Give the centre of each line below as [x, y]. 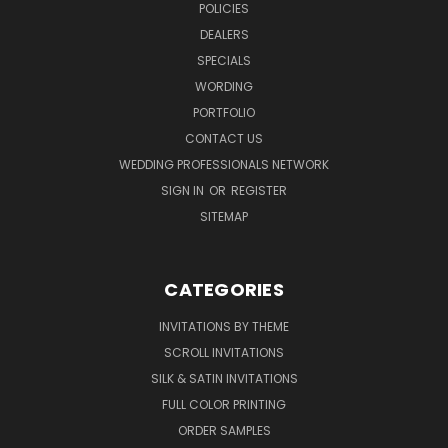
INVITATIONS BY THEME [224, 326]
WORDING [224, 86]
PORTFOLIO [224, 112]
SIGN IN [184, 190]
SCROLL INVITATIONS [224, 352]
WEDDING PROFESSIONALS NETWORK [224, 164]
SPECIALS [224, 60]
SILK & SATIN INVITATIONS [224, 378]
